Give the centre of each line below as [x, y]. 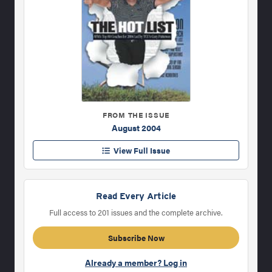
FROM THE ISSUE [136, 115]
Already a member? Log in [136, 263]
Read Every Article [136, 196]
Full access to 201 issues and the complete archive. [136, 212]
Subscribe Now [136, 238]
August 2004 [136, 128]
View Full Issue [140, 151]
